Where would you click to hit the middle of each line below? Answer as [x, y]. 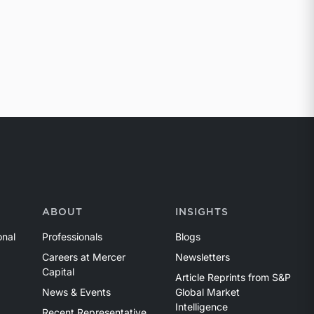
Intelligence [201, 306]
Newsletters [202, 257]
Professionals [72, 236]
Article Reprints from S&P [233, 277]
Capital [58, 271]
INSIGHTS [202, 212]
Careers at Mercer [83, 257]
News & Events [76, 292]
